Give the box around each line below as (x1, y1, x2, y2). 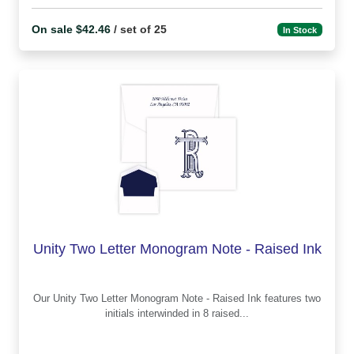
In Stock (283, 24, 318, 35)
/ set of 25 (111, 23, 167, 36)
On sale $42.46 (32, 23, 111, 36)
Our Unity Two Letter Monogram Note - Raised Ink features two (33, 292, 53, 304)
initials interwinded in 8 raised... (105, 307, 249, 319)
